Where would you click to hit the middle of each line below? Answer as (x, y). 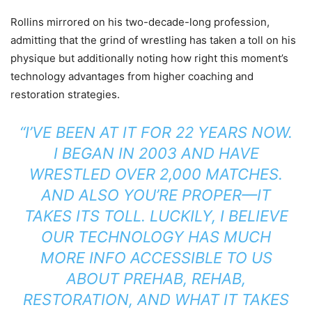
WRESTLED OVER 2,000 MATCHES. (156, 174)
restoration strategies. (65, 95)
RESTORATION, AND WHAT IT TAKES (156, 300)
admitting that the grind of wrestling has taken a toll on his (153, 40)
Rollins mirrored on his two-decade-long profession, (140, 22)
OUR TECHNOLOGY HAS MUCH (156, 237)
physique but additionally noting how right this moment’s (149, 58)
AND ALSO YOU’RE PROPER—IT (156, 195)
